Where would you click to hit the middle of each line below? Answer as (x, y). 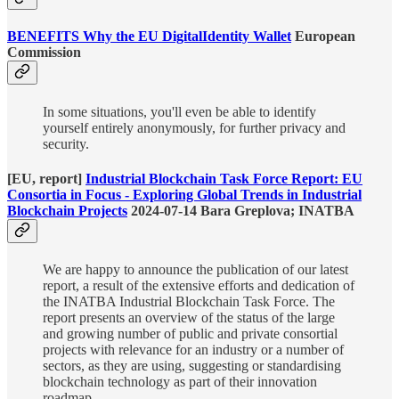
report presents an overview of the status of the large (189, 318)
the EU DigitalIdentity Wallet (202, 37)
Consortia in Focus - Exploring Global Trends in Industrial (184, 194)
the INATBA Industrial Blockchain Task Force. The (189, 302)
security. (66, 143)
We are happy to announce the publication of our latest (195, 270)
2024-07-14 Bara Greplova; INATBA (241, 210)
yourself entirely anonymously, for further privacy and (194, 127)
